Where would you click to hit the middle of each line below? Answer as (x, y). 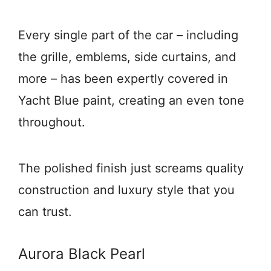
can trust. (45, 212)
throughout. (52, 122)
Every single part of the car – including (128, 35)
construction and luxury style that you (126, 190)
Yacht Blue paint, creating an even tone (131, 100)
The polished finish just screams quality (131, 168)
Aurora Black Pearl (82, 254)
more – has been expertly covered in (123, 79)
